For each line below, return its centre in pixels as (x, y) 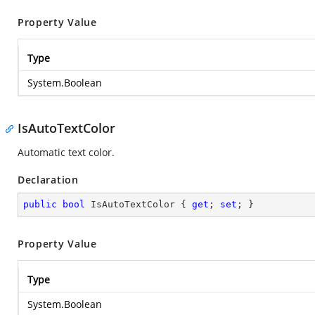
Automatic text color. (66, 152)
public (40, 204)
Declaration (48, 180)
